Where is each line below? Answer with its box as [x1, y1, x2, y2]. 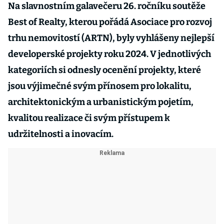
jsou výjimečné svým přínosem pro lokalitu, [8, 80, 191, 91]
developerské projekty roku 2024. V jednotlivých [8, 48, 211, 59]
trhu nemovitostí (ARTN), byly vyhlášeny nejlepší [8, 32, 214, 43]
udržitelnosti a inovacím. [8, 128, 113, 139]
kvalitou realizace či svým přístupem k [8, 112, 170, 123]
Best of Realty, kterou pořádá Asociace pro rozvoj [8, 16, 212, 27]
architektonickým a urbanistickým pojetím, [8, 96, 193, 107]
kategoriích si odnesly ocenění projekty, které [8, 64, 201, 75]
